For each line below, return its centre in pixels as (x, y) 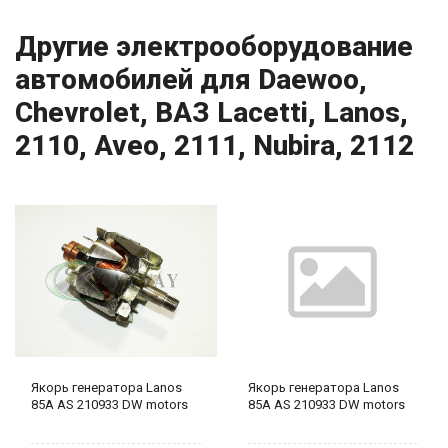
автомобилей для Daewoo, (191, 80)
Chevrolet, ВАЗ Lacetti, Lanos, (211, 113)
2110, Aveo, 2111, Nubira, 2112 (214, 146)
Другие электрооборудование (214, 47)
